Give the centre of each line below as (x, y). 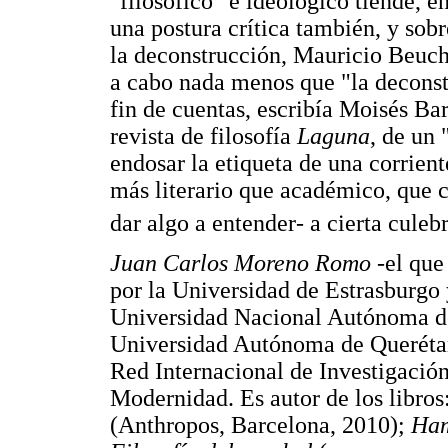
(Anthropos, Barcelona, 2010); (260, 424)
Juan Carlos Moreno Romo (240, 262)
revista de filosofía (203, 136)
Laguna (333, 136)
